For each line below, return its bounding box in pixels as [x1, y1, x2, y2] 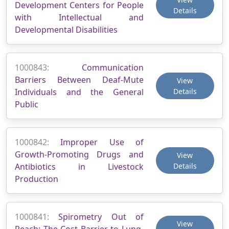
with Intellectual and [15, 11, 144, 23]
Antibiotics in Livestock [15, 161, 144, 172]
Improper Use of [60, 136, 144, 148]
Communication [81, 61, 144, 73]
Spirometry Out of [58, 211, 144, 222]
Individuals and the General [15, 86, 144, 98]
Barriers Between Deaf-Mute [15, 74, 144, 85]
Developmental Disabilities [15, 24, 118, 35]
